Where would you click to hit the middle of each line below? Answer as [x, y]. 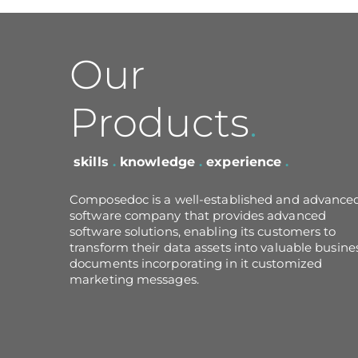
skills [91, 161]
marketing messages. [134, 280]
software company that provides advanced [198, 216]
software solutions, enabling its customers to [203, 232]
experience [246, 161]
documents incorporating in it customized [196, 264]
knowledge [157, 161]
